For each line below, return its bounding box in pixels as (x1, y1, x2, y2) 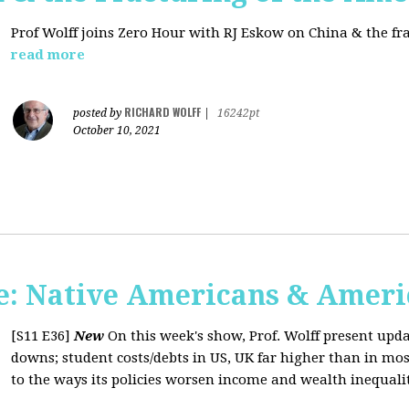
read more (11, 47, 85, 63)
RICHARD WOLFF (124, 104, 201, 120)
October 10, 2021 (73, 124, 161, 137)
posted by (73, 107, 124, 120)
